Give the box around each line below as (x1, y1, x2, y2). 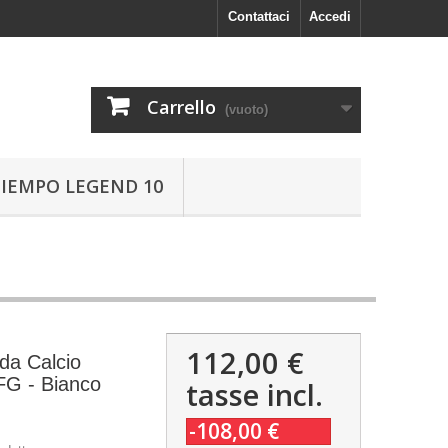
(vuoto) (225, 102, 268, 117)
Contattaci (228, 9, 290, 24)
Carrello (147, 95, 216, 119)
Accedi (309, 9, 351, 24)
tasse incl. (185, 375, 323, 414)
